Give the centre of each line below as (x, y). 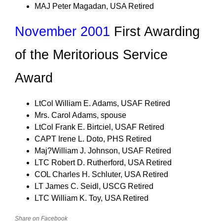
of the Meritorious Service (91, 55)
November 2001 (62, 32)
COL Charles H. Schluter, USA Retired (101, 174)
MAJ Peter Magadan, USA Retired (94, 6)
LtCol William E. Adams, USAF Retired (102, 103)
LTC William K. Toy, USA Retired (92, 198)
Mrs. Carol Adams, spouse (80, 115)
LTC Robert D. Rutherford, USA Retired (103, 163)
